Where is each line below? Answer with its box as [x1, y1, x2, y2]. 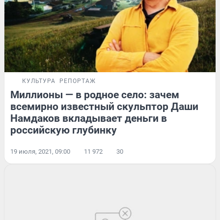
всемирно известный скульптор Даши [10, 100, 198, 112]
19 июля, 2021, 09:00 [10, 147, 70, 155]
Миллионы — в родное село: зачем [10, 88, 179, 101]
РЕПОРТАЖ [59, 77, 96, 84]
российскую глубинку [10, 124, 117, 136]
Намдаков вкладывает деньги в [10, 112, 167, 124]
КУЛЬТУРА [22, 77, 55, 84]
